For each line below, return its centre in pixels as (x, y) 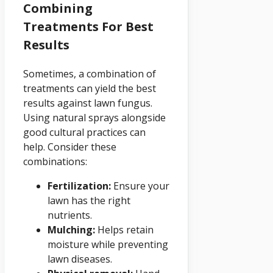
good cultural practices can (84, 133)
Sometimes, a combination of (90, 74)
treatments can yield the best (90, 89)
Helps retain (124, 230)
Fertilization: (79, 186)
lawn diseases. (80, 259)
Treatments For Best (88, 27)
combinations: (55, 162)
